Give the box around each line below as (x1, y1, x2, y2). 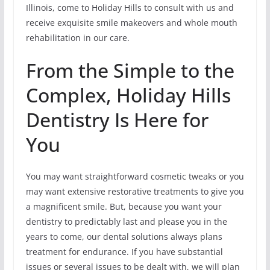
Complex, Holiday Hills (25, 81, 231, 108)
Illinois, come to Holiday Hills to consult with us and (25, 1, 234, 13)
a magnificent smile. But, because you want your (25, 200, 222, 212)
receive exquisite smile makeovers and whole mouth (25, 16, 237, 28)
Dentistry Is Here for (25, 106, 209, 133)
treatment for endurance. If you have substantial (25, 245, 223, 257)
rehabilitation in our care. (25, 31, 130, 43)
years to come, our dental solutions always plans (25, 230, 222, 242)
